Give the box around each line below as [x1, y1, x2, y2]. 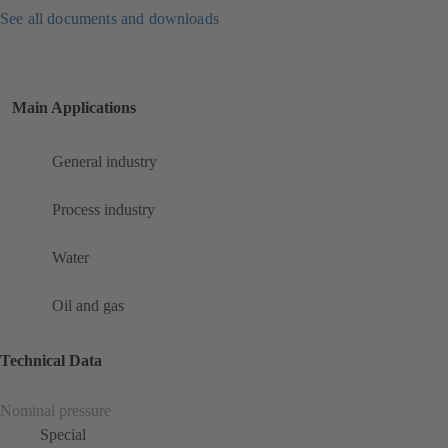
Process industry [52, 201, 155, 219]
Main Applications [12, 99, 136, 117]
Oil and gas [52, 297, 124, 315]
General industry [52, 153, 157, 171]
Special [40, 425, 86, 443]
